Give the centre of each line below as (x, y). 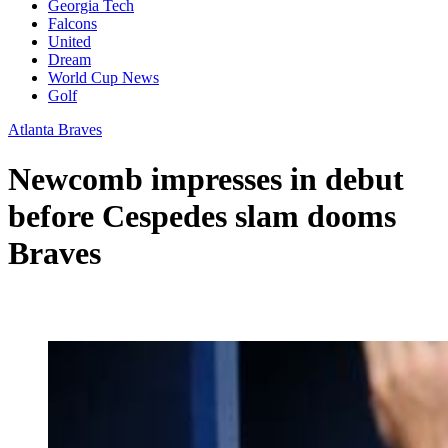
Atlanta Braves (55, 130)
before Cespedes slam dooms (202, 215)
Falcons (72, 24)
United (69, 42)
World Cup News (103, 78)
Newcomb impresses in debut (206, 178)
